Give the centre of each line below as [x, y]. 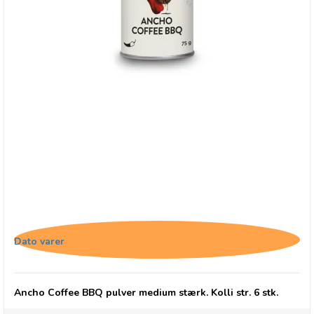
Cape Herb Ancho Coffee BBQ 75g [113, 211]
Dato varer [39, 241]
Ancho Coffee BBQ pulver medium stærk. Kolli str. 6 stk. [146, 292]
